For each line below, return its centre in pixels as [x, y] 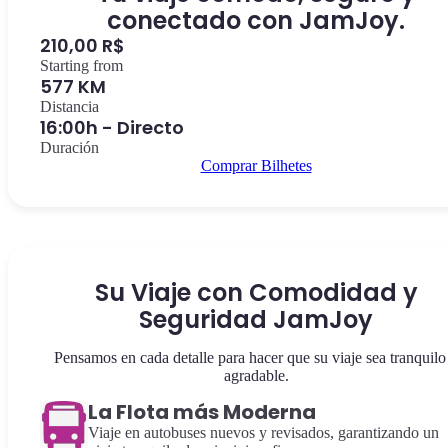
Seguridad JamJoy [256, 319]
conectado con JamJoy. [256, 20]
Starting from [81, 65]
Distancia [69, 106]
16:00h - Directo [112, 127]
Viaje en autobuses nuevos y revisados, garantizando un [263, 432]
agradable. [256, 375]
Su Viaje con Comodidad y [256, 292]
